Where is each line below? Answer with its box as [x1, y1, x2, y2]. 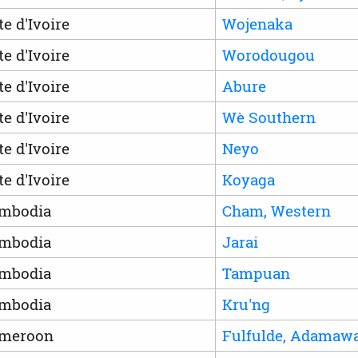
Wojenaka [221, 13, 292, 34]
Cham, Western [221, 200, 331, 221]
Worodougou [221, 44, 315, 65]
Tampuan [221, 262, 290, 283]
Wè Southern [221, 106, 316, 127]
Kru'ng [221, 293, 270, 314]
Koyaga [221, 169, 275, 189]
